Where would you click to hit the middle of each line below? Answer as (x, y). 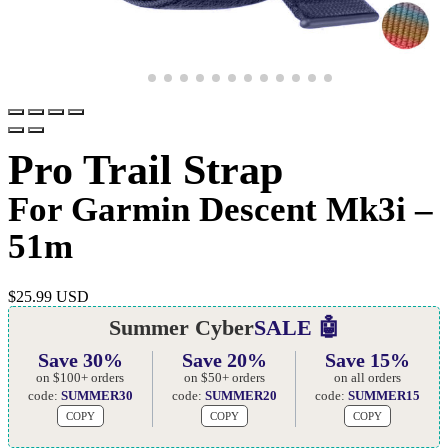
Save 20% (224, 359)
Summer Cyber (181, 327)
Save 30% (80, 359)
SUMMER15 (384, 395)
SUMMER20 (240, 395)
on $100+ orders (80, 377)
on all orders (368, 377)
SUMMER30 (96, 395)
